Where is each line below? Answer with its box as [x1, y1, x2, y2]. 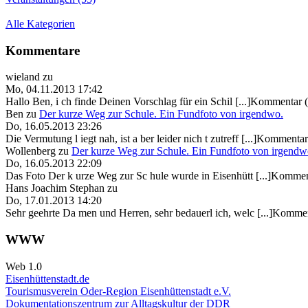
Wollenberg [5, 145, 56, 157]
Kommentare [5, 43, 80, 58]
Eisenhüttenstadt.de [5, 272, 89, 285]
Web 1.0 [5, 260, 42, 272]
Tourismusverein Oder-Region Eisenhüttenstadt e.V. [5, 285, 231, 297]
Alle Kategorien [5, 17, 75, 30]
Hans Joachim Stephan [5, 182, 104, 195]
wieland [5, 71, 40, 83]
